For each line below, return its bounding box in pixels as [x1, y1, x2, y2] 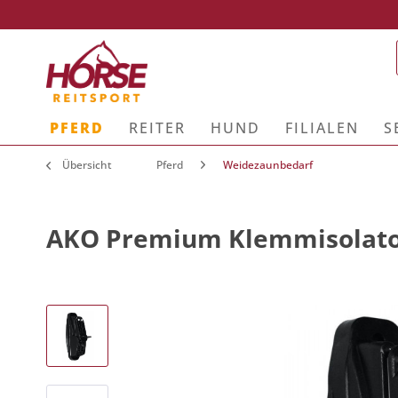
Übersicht [62, 157, 112, 172]
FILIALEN [285, 118, 359, 138]
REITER [129, 118, 186, 138]
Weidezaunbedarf [223, 157, 313, 172]
